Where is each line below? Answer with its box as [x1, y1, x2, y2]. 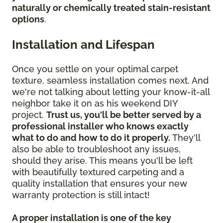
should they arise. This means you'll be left [12, 155, 193, 166]
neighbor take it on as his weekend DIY [12, 98, 178, 109]
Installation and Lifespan [12, 37, 155, 52]
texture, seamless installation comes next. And [12, 75, 209, 86]
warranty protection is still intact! [12, 190, 150, 201]
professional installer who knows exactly [12, 121, 189, 132]
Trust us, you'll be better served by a [46, 110, 201, 120]
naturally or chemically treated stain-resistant [12, 2, 211, 13]
